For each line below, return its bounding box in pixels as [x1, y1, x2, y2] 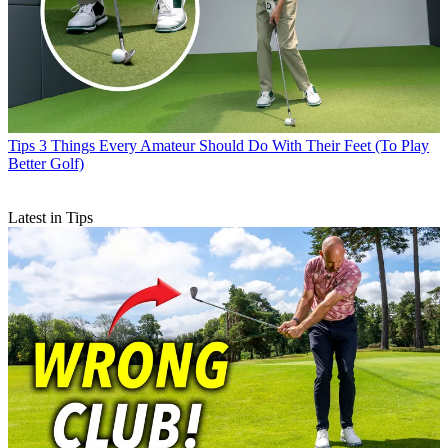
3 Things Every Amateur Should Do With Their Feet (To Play [39, 137, 429, 155]
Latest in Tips [8, 209, 93, 227]
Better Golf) [8, 155, 84, 173]
